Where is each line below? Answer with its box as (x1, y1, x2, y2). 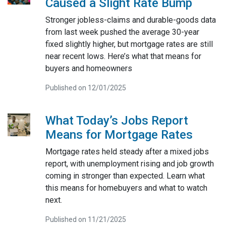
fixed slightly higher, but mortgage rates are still (45, 39, 213, 49)
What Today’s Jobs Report (45, 113, 188, 128)
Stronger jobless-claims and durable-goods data (45, 15, 216, 25)
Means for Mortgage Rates (45, 127, 193, 142)
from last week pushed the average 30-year (45, 27, 199, 37)
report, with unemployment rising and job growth (45, 158, 214, 168)
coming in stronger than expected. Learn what (45, 171, 205, 181)
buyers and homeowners (45, 63, 132, 73)
